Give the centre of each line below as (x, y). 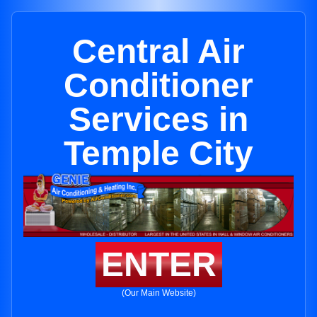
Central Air (158, 51)
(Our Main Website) (158, 293)
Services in (158, 119)
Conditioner (158, 85)
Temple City (158, 153)
